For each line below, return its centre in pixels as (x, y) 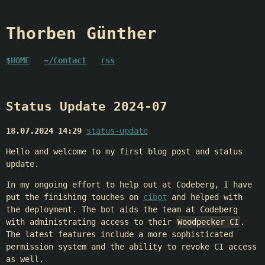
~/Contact (65, 60)
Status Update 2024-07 (87, 107)
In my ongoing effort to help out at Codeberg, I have (129, 184)
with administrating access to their (91, 222)
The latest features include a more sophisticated (119, 234)
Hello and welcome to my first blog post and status (124, 151)
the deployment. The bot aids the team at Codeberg (122, 209)
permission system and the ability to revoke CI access (131, 246)
